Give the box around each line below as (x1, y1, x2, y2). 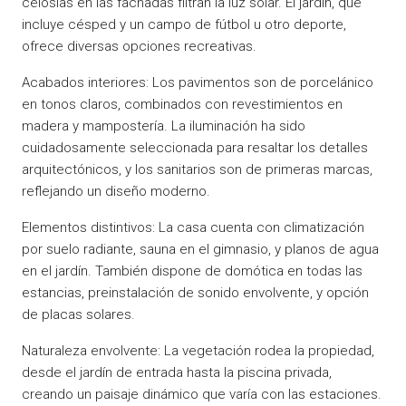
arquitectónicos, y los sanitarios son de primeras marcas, (22, 160, 372, 178)
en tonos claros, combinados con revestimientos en (22, 95, 343, 112)
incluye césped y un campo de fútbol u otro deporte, (22, 15, 346, 33)
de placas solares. (22, 305, 135, 323)
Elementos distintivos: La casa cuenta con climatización (22, 218, 364, 236)
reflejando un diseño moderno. (22, 182, 210, 199)
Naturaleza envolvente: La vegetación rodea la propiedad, (22, 342, 374, 359)
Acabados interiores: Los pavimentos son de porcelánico (22, 73, 373, 91)
